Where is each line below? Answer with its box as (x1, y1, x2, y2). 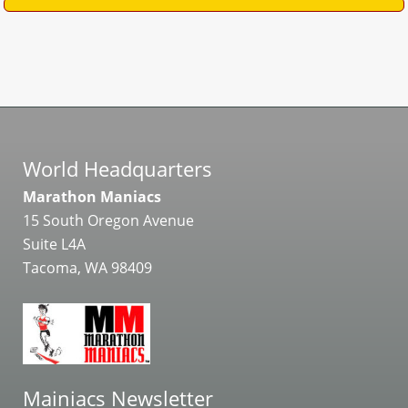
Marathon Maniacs (23, 187, 161, 207)
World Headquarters (23, 155, 212, 182)
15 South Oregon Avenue (23, 210, 194, 230)
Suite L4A (23, 234, 86, 254)
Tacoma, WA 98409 (23, 258, 152, 278)
